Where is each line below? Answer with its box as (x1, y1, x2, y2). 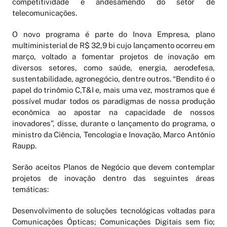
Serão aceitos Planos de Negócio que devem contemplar (12, 163, 215, 172)
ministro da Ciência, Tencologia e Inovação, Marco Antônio (12, 130, 215, 139)
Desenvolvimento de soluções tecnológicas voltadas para (12, 206, 215, 215)
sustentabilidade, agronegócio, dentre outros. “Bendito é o (12, 74, 215, 84)
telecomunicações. (12, 9, 77, 18)
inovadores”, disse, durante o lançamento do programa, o (12, 119, 215, 128)
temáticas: (12, 185, 49, 194)
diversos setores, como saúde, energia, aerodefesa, (12, 63, 215, 72)
